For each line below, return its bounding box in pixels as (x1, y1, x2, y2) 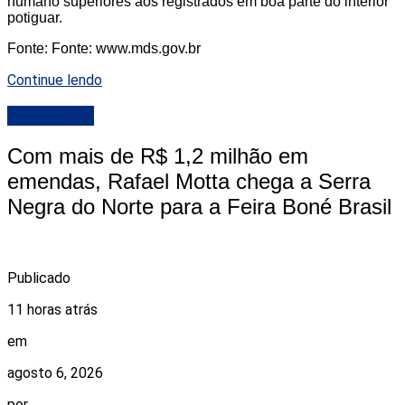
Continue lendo (7, 71, 102, 89)
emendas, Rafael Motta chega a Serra (7, 168, 371, 193)
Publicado (7, 268, 71, 287)
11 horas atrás (7, 300, 98, 318)
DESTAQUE (7, 106, 94, 127)
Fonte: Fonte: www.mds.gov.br (7, 41, 201, 57)
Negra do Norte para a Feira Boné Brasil (7, 193, 391, 219)
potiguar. (7, 10, 62, 26)
